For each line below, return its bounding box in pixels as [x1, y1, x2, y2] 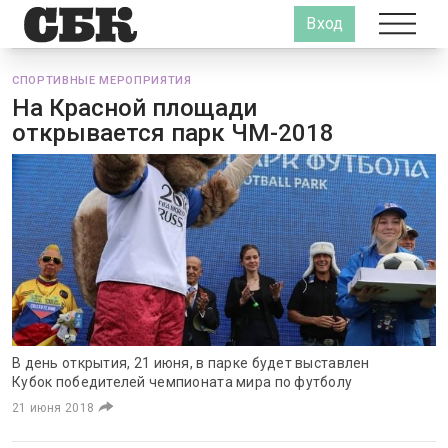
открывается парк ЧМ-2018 [12, 119, 334, 147]
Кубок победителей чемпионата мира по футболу [12, 374, 353, 390]
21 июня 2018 [12, 401, 95, 415]
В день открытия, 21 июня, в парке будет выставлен [12, 355, 370, 371]
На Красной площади [12, 94, 257, 122]
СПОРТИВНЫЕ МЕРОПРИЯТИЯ [12, 74, 192, 87]
